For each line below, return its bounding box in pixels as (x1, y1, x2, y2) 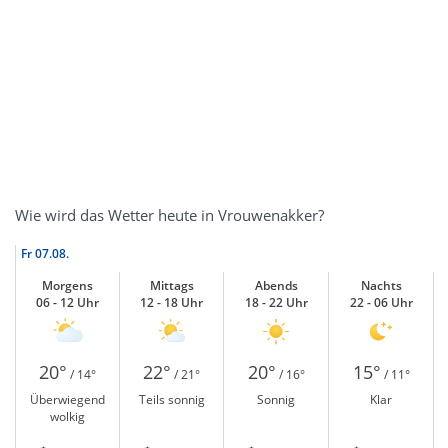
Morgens (42, 277, 93, 294)
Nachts (360, 277, 402, 294)
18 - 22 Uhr (244, 294, 308, 311)
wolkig (50, 408, 85, 425)
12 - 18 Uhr (140, 294, 203, 311)
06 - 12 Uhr (36, 294, 99, 311)
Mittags (149, 277, 194, 294)
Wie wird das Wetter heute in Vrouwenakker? (15, 205, 324, 225)
